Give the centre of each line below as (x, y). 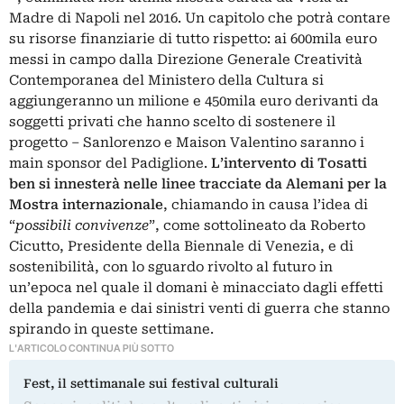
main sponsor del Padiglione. (110, 163)
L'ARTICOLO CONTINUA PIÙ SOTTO (92, 348)
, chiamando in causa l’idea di (266, 204)
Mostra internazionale (86, 204)
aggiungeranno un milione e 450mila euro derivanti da (194, 101)
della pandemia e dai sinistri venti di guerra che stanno (199, 308)
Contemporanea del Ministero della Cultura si (166, 80)
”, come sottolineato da (228, 225)
